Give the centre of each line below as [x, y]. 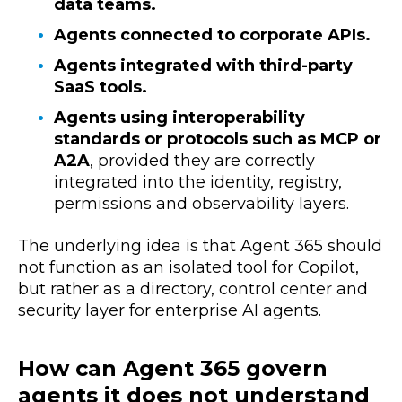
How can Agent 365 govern [173, 369]
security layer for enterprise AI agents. [170, 310]
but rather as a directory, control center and [193, 288]
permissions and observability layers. [201, 204]
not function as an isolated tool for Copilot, [188, 267]
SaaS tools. [100, 87]
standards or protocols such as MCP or [218, 140]
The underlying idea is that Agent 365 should [200, 245]
